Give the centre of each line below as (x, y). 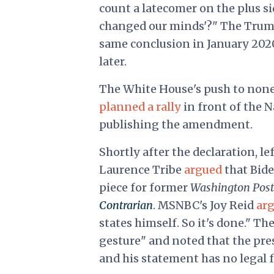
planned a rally (140, 107)
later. (113, 62)
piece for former (144, 188)
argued (203, 170)
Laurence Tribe (141, 170)
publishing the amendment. (177, 125)
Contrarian (126, 206)
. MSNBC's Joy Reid (204, 206)
